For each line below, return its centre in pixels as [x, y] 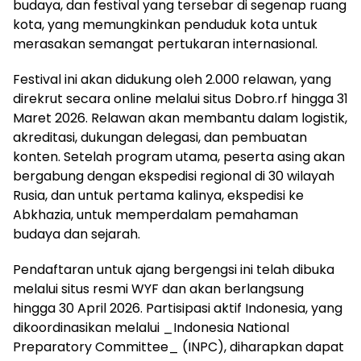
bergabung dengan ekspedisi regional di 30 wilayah [174, 176]
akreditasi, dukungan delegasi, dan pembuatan [160, 137]
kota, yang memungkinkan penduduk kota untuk [165, 24]
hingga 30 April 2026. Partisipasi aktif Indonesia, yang [178, 308]
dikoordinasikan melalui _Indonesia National [151, 327]
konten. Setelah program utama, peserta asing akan [179, 156]
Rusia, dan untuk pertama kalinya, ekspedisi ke [158, 195]
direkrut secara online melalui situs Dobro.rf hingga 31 [180, 98]
